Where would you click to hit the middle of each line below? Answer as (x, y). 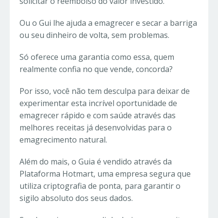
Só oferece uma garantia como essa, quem (97, 57)
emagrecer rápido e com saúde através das (98, 116)
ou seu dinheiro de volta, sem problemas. (94, 35)
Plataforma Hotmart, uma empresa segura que (105, 174)
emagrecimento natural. (63, 140)
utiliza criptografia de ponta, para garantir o (100, 186)
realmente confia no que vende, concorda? (96, 69)
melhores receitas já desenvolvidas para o (96, 128)
